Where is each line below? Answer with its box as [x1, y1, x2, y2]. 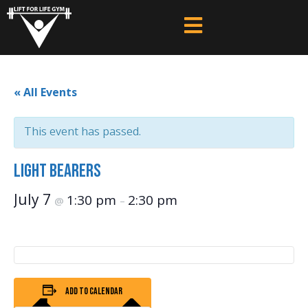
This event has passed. [24, 123, 141, 139]
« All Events [14, 84, 77, 100]
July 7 [14, 189, 54, 209]
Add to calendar [65, 285, 122, 297]
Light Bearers [14, 159, 101, 182]
